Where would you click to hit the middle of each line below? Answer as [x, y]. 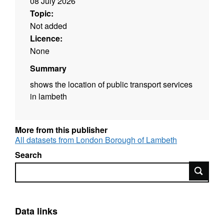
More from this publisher [61, 129]
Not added [48, 25]
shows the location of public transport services [111, 84]
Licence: [46, 38]
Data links [36, 211]
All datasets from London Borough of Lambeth [96, 139]
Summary [48, 68]
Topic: [42, 13]
